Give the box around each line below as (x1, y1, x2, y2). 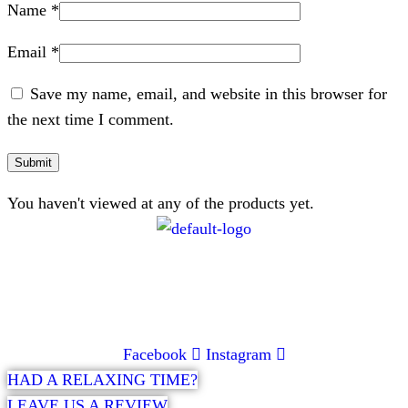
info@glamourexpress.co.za (163, 302, 349, 321)
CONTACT (163, 260, 245, 280)
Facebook (122, 344, 187, 363)
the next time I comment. (7, 109, 174, 128)
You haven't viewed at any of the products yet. (7, 193, 314, 212)
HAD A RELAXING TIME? (7, 370, 198, 389)
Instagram (205, 344, 271, 363)
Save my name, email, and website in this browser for (30, 84, 387, 103)
